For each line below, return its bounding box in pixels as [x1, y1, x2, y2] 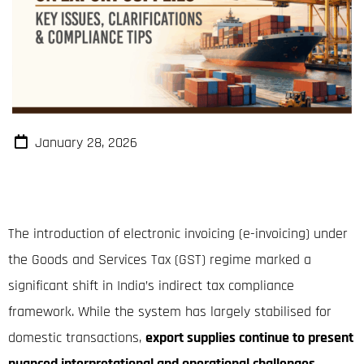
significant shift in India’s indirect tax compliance [8, 275, 294, 295]
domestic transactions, [8, 327, 145, 347]
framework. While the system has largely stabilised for [8, 301, 331, 321]
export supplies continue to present [145, 327, 353, 347]
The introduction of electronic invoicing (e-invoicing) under [8, 223, 348, 243]
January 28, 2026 [34, 132, 137, 152]
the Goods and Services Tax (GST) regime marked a [8, 249, 311, 269]
